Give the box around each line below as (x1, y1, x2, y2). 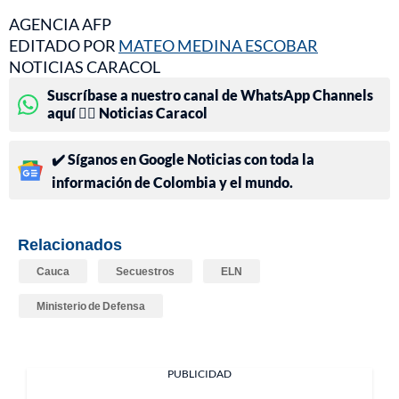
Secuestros (116, 265, 175, 279)
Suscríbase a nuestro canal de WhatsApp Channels (47, 86, 373, 104)
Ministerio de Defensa (37, 299, 145, 313)
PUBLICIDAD (167, 367, 232, 381)
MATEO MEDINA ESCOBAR (118, 36, 318, 56)
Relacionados (18, 234, 122, 255)
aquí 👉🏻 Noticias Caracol (47, 104, 208, 122)
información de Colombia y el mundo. (52, 174, 293, 191)
